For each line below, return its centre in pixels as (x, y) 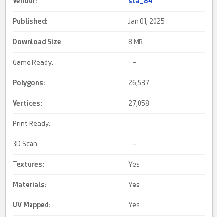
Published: (31, 21)
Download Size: (38, 41)
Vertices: (28, 103)
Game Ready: (33, 62)
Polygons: (29, 83)
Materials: (30, 184)
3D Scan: (26, 144)
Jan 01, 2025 (147, 21)
